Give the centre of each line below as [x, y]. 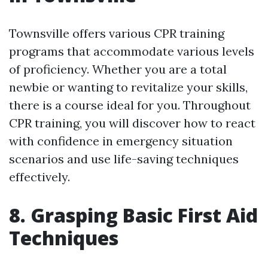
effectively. [39, 177]
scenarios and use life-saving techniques [124, 159]
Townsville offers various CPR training [117, 33]
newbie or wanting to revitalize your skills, [128, 87]
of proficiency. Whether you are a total [118, 69]
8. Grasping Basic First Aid [133, 215]
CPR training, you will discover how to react [132, 123]
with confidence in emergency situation [121, 141]
